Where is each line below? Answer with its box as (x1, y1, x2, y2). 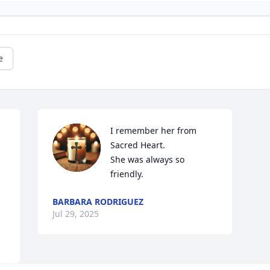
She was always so (110, 154, 185, 166)
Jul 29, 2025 (52, 208, 99, 220)
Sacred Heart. (110, 139, 166, 151)
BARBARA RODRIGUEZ (52, 196, 144, 208)
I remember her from (110, 125, 197, 137)
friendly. (110, 168, 144, 180)
